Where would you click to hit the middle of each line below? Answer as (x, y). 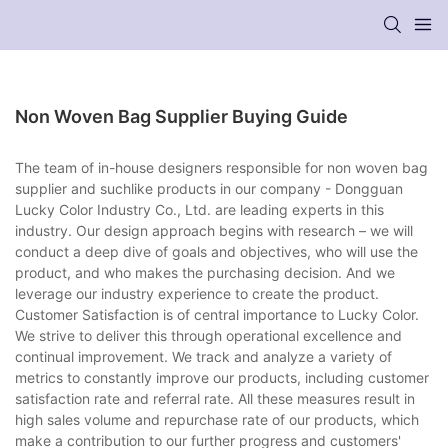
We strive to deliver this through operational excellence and (208, 335)
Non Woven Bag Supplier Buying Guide (181, 116)
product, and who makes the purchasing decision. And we (205, 272)
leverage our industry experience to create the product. (197, 293)
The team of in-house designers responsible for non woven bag (221, 167)
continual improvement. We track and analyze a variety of (203, 356)
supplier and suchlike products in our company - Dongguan (209, 188)
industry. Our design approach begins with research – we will (214, 230)
